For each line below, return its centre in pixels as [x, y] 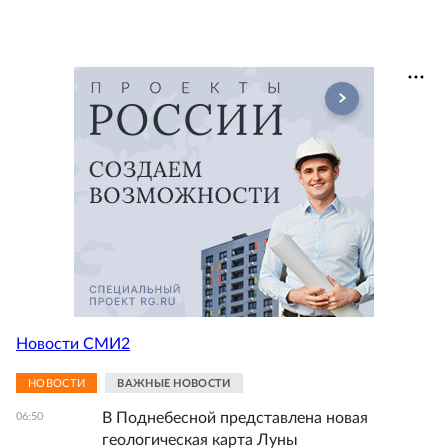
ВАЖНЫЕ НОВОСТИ [174, 383]
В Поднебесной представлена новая [235, 418]
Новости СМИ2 [73, 343]
